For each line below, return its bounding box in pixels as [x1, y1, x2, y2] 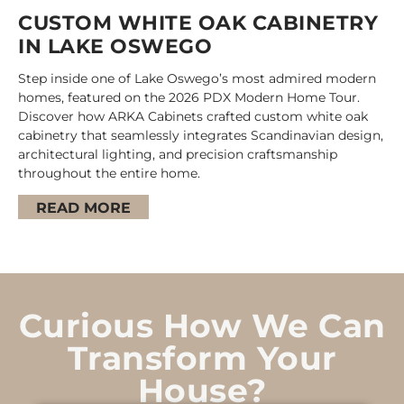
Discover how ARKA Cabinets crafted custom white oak [18, 107, 368, 124]
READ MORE [36, 198, 131, 216]
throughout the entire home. [18, 164, 200, 181]
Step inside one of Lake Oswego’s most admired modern [18, 69, 376, 87]
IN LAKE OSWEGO [18, 33, 212, 59]
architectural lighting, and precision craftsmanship [18, 145, 337, 162]
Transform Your [67, 337, 337, 378]
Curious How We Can [18, 305, 386, 345]
